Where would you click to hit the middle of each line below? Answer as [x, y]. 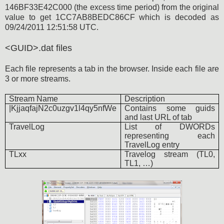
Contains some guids [170, 108]
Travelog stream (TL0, [170, 154]
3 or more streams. [38, 78]
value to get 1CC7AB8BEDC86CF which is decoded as [112, 17]
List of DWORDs [170, 126]
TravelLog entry [152, 144]
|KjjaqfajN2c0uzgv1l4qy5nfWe [63, 108]
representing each [170, 135]
